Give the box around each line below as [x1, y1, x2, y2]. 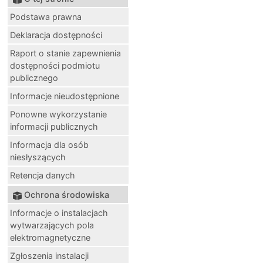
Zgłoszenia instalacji [10, 251, 89, 261]
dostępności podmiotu [10, 60, 100, 71]
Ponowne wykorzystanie [10, 109, 107, 120]
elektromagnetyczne [10, 232, 90, 243]
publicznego [10, 73, 58, 83]
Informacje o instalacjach [10, 208, 108, 218]
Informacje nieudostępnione [10, 91, 119, 102]
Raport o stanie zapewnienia [10, 48, 121, 59]
